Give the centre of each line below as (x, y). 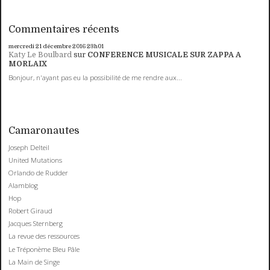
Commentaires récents (64, 29)
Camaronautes (44, 131)
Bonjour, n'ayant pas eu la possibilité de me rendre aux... (96, 78)
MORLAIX (28, 64)
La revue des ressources (44, 236)
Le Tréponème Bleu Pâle (44, 249)
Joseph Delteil (29, 147)
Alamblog (24, 186)
